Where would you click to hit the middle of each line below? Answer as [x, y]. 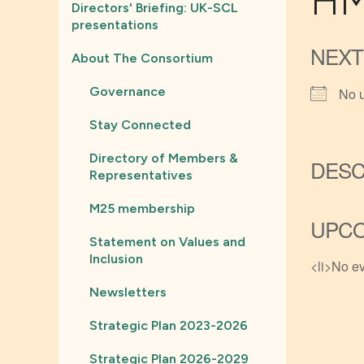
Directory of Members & [164, 158]
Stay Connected [140, 125]
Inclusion [116, 259]
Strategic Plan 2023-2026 [169, 325]
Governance [128, 91]
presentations [115, 25]
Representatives [141, 175]
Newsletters [128, 292]
